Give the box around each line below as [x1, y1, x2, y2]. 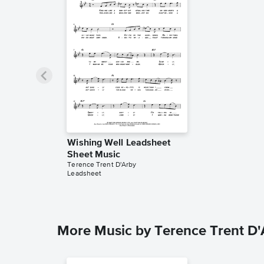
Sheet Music [67, 150, 121, 160]
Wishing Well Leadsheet [67, 138, 171, 148]
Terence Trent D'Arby [67, 161, 137, 169]
